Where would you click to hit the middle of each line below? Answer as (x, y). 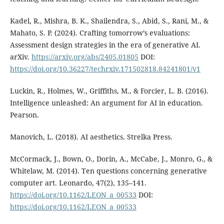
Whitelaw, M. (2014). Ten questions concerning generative (108, 171)
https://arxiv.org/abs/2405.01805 (85, 57)
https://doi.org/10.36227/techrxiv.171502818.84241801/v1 (105, 69)
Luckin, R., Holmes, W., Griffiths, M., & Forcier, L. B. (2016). (109, 91)
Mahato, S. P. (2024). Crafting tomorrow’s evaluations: (100, 33)
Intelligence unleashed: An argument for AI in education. (106, 103)
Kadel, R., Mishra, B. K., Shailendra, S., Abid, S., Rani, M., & (109, 21)
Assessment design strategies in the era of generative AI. (105, 45)
